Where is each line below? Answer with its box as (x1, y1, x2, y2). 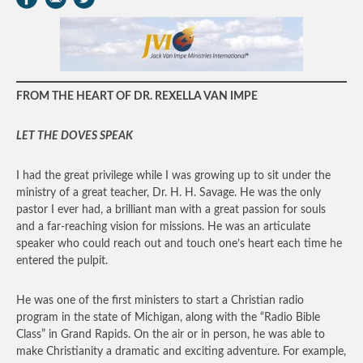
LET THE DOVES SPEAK (16, 130, 133, 142)
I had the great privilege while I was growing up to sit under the (16, 170, 331, 181)
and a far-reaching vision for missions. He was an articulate (16, 221, 310, 233)
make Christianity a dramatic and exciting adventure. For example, (16, 346, 346, 357)
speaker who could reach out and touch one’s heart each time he (16, 238, 342, 250)
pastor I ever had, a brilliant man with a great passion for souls (16, 204, 326, 216)
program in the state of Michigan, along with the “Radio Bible (16, 312, 320, 323)
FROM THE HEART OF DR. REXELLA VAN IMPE (16, 91, 258, 102)
